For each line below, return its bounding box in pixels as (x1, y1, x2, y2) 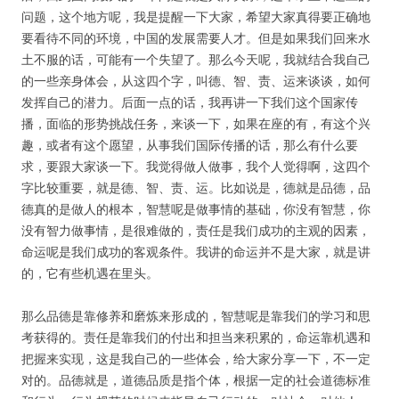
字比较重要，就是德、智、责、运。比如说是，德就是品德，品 (21, 179, 370, 196)
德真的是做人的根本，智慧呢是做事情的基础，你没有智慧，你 (21, 200, 370, 217)
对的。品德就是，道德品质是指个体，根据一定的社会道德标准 (21, 371, 370, 388)
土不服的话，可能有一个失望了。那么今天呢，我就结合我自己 (21, 51, 370, 68)
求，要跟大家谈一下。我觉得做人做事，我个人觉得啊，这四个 (21, 158, 370, 175)
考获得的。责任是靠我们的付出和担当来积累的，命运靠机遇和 (21, 329, 370, 346)
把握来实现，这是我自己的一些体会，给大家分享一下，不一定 (21, 350, 370, 367)
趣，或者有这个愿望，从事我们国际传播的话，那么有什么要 (21, 136, 358, 153)
